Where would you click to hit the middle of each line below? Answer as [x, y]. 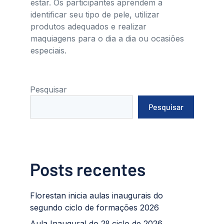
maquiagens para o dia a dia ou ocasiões [107, 39]
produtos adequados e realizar [89, 27]
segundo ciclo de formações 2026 [94, 208]
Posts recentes [88, 169]
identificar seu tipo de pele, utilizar [95, 15]
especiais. [49, 51]
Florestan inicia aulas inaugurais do [96, 196]
